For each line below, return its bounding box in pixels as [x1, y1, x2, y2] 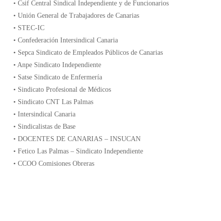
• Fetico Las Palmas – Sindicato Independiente [13, 147, 143, 155]
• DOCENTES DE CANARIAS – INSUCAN [13, 135, 141, 143]
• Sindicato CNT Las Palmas [13, 98, 93, 106]
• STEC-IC [13, 24, 44, 32]
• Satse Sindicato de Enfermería [13, 74, 102, 81]
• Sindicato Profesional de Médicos [13, 86, 111, 93]
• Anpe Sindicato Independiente [13, 61, 101, 69]
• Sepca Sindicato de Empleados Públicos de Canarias [13, 49, 163, 56]
